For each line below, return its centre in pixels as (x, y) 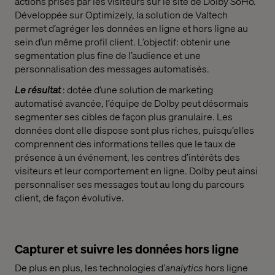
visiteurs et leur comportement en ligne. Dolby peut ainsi (136, 171)
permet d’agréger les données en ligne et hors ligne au (131, 28)
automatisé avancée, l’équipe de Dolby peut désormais (132, 103)
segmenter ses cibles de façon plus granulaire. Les (124, 117)
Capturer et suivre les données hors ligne (127, 249)
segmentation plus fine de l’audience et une (108, 55)
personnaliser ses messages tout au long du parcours (130, 184)
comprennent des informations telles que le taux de (125, 144)
